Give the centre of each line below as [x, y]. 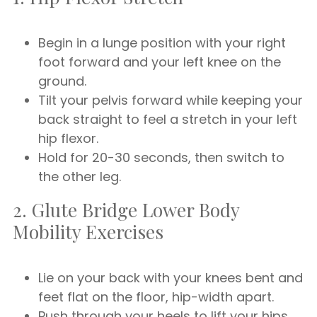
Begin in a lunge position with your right [162, 43]
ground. [62, 81]
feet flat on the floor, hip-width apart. [156, 297]
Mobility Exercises [88, 232]
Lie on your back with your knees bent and [171, 278]
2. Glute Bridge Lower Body [126, 210]
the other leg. [80, 177]
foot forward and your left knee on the [160, 62]
